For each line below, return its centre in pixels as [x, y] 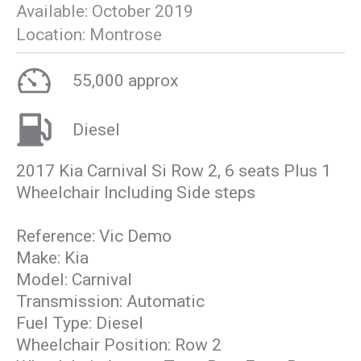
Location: [53, 35]
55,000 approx [125, 81]
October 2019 [143, 11]
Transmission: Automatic [110, 301]
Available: [54, 11]
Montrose [126, 35]
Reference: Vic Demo [94, 236]
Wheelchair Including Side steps [136, 193]
